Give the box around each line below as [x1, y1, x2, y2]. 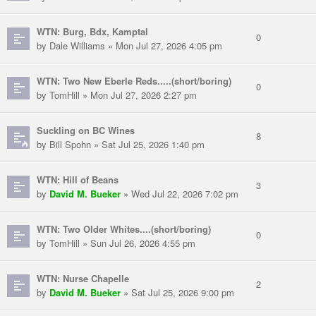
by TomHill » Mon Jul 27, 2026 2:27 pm [37, 88, 197, 102]
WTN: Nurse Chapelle [37, 272, 129, 286]
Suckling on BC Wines [37, 123, 135, 138]
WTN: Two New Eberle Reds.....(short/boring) [37, 74, 231, 88]
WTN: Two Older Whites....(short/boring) [37, 222, 211, 236]
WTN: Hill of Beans [37, 173, 119, 187]
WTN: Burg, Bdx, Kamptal [37, 25, 148, 39]
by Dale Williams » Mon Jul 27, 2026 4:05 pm [37, 39, 222, 53]
